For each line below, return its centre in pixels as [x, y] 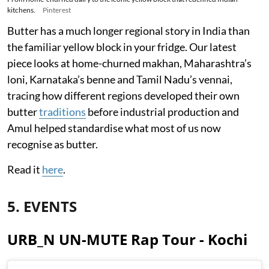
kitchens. [21, 10]
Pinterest [57, 10]
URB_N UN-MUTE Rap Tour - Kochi [127, 240]
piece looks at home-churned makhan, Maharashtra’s [129, 63]
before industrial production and [162, 112]
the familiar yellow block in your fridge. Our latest [122, 47]
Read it [25, 170]
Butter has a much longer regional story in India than [128, 31]
